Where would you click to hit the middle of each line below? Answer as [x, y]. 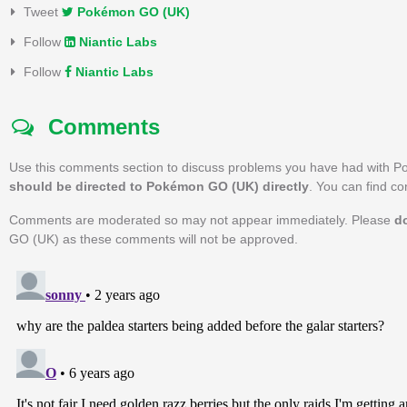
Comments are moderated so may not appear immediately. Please [202, 219]
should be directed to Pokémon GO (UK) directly [159, 186]
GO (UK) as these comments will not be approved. [154, 238]
